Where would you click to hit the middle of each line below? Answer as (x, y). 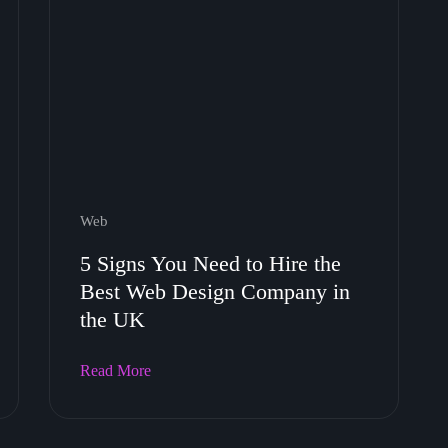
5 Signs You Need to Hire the (210, 263)
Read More (115, 370)
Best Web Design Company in (215, 291)
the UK (112, 319)
